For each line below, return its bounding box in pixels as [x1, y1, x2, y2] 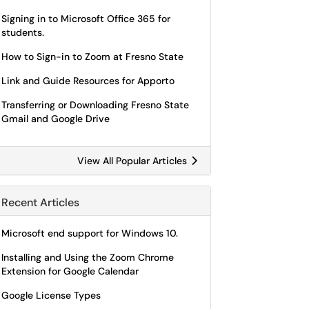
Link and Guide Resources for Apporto [1, 74, 175, 87]
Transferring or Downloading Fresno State [1, 99, 189, 111]
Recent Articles [1, 195, 79, 210]
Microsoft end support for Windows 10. [1, 227, 178, 239]
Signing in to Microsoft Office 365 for [1, 12, 170, 25]
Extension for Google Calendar [1, 265, 139, 277]
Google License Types [1, 289, 101, 301]
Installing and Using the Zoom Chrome [1, 251, 174, 263]
